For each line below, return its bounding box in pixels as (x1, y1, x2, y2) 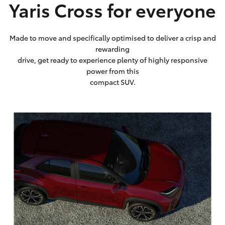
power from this (86, 66, 139, 76)
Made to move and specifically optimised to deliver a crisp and (9, 33, 216, 43)
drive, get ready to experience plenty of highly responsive (18, 55, 207, 65)
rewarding (95, 44, 130, 54)
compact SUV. (89, 77, 136, 87)
